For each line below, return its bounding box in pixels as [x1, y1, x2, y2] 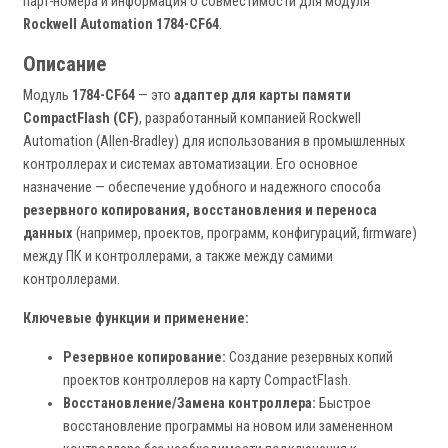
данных [23, 225, 73, 243]
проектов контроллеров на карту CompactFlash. [63, 372, 351, 390]
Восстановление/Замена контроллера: [63, 395, 316, 413]
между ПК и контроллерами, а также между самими [23, 248, 333, 266]
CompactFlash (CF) [23, 110, 139, 128]
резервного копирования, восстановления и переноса [23, 202, 377, 220]
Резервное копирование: [63, 349, 226, 367]
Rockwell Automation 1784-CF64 [23, 16, 219, 34]
